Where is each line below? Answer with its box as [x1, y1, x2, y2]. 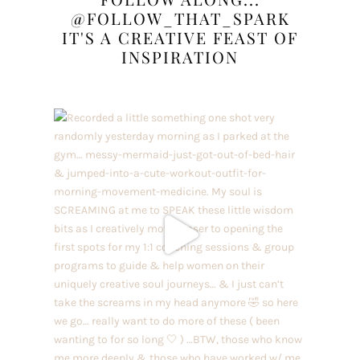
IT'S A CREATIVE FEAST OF [62, 26, 298, 48]
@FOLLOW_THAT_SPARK [70, 6, 290, 29]
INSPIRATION [121, 45, 239, 67]
